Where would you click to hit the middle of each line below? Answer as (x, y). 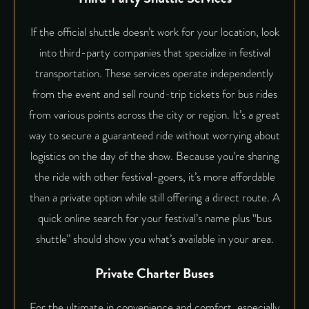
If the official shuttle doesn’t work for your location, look (154, 32)
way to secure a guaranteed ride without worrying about (154, 135)
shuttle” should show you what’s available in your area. (154, 239)
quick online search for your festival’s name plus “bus (154, 218)
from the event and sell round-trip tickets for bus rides (154, 94)
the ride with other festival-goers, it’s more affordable (154, 177)
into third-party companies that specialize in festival (154, 52)
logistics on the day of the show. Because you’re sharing (154, 156)
